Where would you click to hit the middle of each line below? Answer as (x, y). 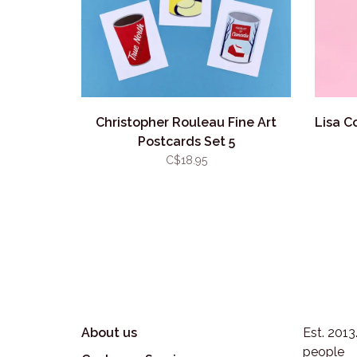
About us (109, 333)
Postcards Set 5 (186, 141)
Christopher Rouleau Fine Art (186, 122)
